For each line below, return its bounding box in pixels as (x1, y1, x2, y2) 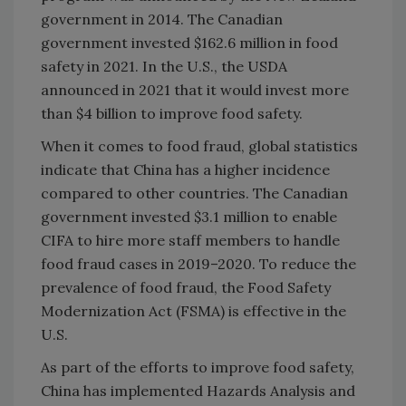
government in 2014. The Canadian (41, 9, 283, 28)
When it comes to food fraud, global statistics (41, 136, 358, 155)
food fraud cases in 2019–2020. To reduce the (41, 254, 356, 273)
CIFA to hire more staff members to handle (41, 230, 340, 249)
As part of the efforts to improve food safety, (41, 357, 354, 376)
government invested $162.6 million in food (41, 33, 338, 52)
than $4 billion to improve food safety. (41, 103, 303, 122)
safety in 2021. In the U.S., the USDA (41, 56, 287, 75)
